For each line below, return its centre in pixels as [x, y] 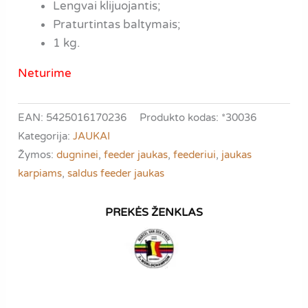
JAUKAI [92, 136]
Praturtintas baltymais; [117, 24]
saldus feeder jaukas [116, 174]
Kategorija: [46, 136]
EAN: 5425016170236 [73, 118]
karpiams [40, 174]
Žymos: [37, 155]
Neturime [45, 73]
